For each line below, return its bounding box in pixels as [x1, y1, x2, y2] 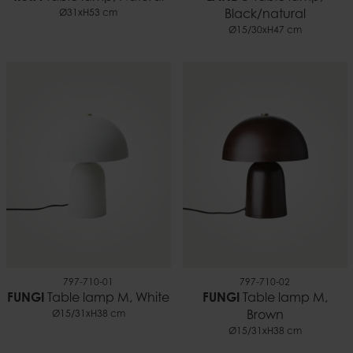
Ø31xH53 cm [59, 9, 117, 19]
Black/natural [224, 9, 306, 22]
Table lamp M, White [44, 292, 169, 305]
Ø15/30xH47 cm [228, 26, 302, 36]
